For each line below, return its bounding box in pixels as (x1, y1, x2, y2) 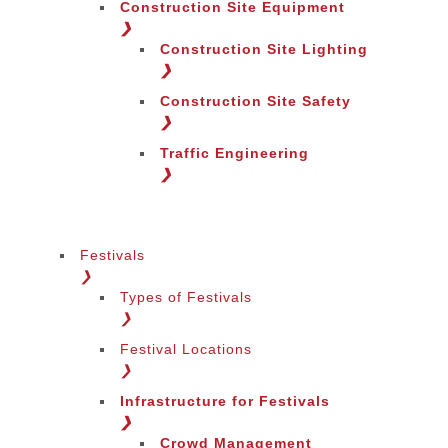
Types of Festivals (120, 289, 252, 305)
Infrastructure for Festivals (120, 393, 330, 409)
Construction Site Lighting (160, 41, 368, 57)
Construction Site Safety (160, 93, 351, 109)
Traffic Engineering (160, 145, 309, 161)
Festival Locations (120, 341, 252, 357)
